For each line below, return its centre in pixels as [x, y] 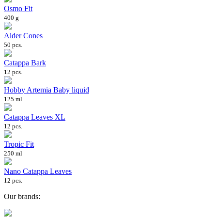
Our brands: [22, 196]
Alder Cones [23, 35]
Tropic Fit [19, 144]
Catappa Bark [25, 62]
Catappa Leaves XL [35, 117]
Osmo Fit [18, 8]
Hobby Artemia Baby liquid [46, 90]
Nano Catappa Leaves [38, 171]
